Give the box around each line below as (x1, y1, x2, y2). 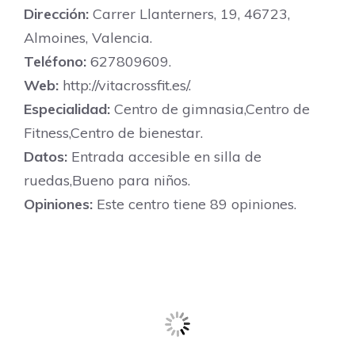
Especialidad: (24, 100, 110, 118)
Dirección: (24, 5, 89, 23)
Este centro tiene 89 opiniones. (93, 195, 296, 213)
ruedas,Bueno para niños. (24, 171, 190, 189)
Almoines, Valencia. (24, 29, 152, 47)
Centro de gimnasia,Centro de (110, 100, 310, 118)
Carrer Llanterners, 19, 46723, (89, 5, 290, 23)
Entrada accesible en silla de (67, 147, 261, 166)
